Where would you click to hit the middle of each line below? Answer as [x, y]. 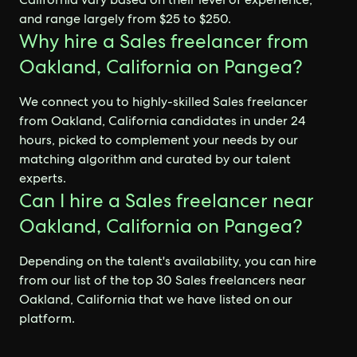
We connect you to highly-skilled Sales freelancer [163, 102]
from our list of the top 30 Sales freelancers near [163, 280]
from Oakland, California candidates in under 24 [162, 121]
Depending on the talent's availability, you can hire [168, 261]
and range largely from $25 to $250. [125, 19]
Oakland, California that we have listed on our [156, 299]
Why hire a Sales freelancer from [164, 41]
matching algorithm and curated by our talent [155, 159]
